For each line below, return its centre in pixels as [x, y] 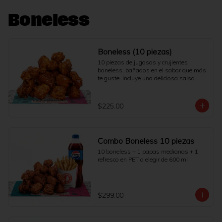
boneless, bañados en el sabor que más [152, 70]
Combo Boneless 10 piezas [146, 141]
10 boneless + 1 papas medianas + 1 [148, 151]
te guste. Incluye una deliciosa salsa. [147, 78]
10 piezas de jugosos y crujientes [142, 62]
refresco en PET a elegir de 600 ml [142, 159]
